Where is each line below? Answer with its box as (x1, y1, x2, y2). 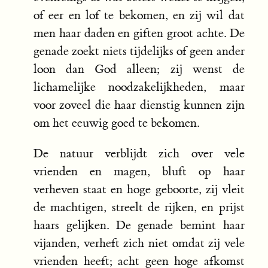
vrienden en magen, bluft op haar (33, 164, 245, 179)
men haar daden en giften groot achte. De (33, 26, 245, 41)
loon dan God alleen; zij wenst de (33, 62, 245, 77)
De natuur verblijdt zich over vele (33, 146, 245, 162)
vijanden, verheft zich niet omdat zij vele (33, 236, 245, 251)
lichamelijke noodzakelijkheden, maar (33, 80, 245, 95)
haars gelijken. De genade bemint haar (33, 218, 245, 233)
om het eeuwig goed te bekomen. (33, 115, 199, 131)
